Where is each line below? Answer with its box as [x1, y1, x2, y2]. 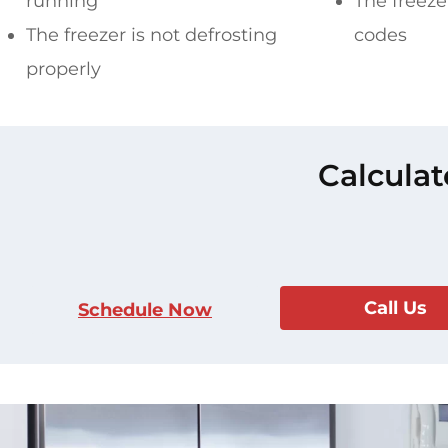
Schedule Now [78, 299, 212, 322]
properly [26, 58, 101, 81]
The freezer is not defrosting [26, 24, 277, 47]
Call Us [363, 297, 427, 320]
